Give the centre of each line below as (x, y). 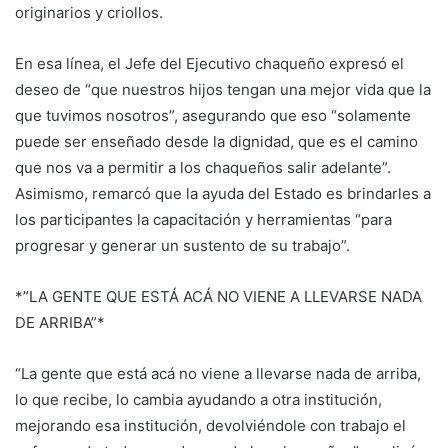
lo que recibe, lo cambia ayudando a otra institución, (198, 399)
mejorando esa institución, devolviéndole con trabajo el (210, 425)
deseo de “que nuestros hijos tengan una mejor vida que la (223, 89)
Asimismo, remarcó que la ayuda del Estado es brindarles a (223, 193)
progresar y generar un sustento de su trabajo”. (182, 245)
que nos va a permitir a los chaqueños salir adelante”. (203, 167)
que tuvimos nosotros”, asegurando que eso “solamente (213, 115)
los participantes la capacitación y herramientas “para (203, 219)
